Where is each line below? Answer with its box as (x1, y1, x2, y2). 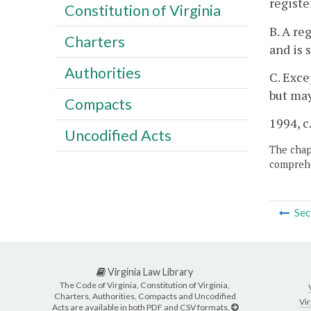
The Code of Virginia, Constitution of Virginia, (60, 280, 230, 291)
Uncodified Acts (64, 126, 171, 144)
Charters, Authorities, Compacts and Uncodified (53, 291, 236, 302)
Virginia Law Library (106, 265, 193, 278)
